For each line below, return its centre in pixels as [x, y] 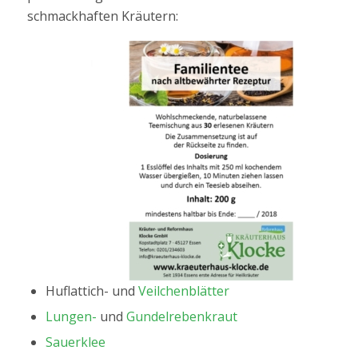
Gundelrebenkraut [181, 316]
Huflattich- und [91, 290]
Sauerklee [75, 342]
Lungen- [71, 316]
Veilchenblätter [183, 290]
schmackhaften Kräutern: [102, 16]
